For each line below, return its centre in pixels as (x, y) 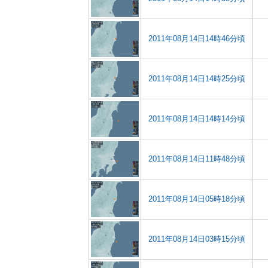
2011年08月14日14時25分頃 (197, 79)
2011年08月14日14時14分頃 (197, 119)
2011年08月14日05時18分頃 (197, 199)
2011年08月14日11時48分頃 (197, 159)
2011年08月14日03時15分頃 (197, 239)
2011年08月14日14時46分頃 (197, 39)
